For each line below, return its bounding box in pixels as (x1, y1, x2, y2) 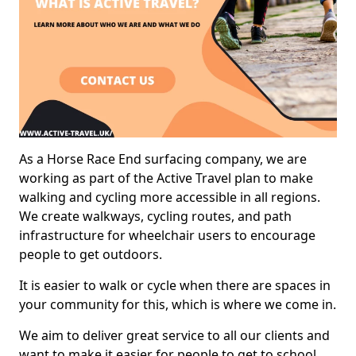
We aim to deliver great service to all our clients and (19, 326, 330, 344)
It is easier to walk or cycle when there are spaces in (19, 276, 331, 294)
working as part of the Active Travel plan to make (19, 168, 313, 187)
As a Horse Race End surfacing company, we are (19, 149, 307, 168)
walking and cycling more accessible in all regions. (19, 188, 320, 206)
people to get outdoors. (19, 245, 162, 263)
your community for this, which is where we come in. (19, 295, 336, 313)
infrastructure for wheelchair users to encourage (19, 226, 315, 244)
